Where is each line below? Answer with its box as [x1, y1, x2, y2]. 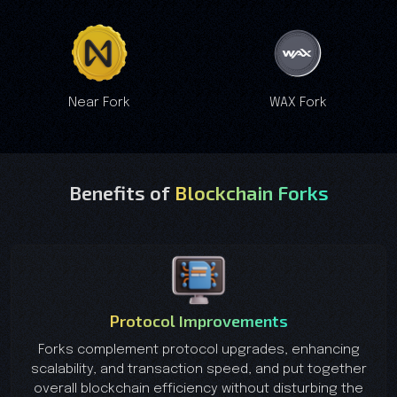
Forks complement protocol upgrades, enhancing [37, 342, 360, 357]
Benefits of [68, 180, 175, 204]
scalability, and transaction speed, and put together [30, 362, 367, 377]
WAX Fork [269, 95, 327, 110]
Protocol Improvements [109, 310, 288, 331]
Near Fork [68, 95, 130, 110]
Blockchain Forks [174, 180, 329, 204]
